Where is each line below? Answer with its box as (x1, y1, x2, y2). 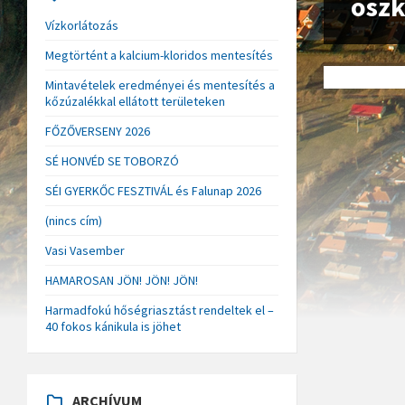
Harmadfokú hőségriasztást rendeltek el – (45, 302, 274, 318)
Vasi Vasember (45, 242, 125, 259)
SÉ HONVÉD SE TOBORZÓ (45, 153, 179, 169)
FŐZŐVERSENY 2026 (45, 123, 150, 139)
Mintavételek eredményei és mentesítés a (45, 77, 275, 93)
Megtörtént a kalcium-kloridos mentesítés (45, 47, 273, 63)
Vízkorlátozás (45, 17, 118, 33)
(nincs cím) (45, 212, 102, 229)
